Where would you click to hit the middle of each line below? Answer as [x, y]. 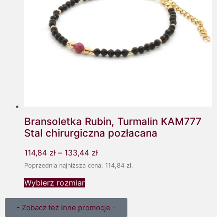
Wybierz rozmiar [54, 183]
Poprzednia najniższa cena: [65, 165]
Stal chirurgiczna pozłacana [91, 133]
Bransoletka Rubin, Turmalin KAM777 [113, 121]
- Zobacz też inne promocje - [66, 208]
